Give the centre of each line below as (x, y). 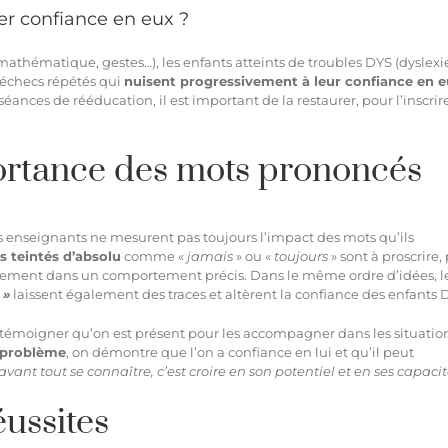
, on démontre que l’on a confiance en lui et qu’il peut (240, 351)
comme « (154, 255)
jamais (210, 255)
